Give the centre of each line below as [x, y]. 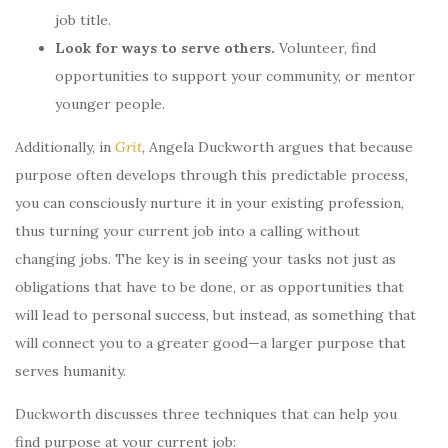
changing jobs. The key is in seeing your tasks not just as [205, 258]
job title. [83, 19]
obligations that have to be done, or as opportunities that [209, 286]
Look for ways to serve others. [165, 47]
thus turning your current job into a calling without [187, 230]
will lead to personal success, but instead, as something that [215, 314]
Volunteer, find [325, 47]
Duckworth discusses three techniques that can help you [206, 413]
